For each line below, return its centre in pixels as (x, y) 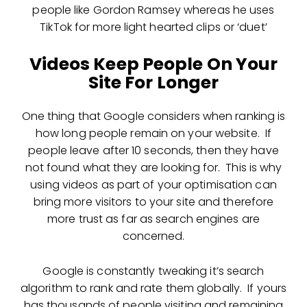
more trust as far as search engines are (153, 219)
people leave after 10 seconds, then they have (153, 150)
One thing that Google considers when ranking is (153, 116)
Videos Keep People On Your (153, 64)
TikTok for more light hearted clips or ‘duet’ (153, 27)
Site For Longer (153, 82)
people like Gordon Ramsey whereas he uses (153, 10)
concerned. (153, 236)
